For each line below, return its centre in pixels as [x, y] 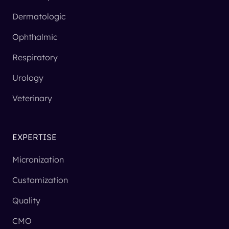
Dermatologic [39, 17]
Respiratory [35, 58]
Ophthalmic [35, 37]
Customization [40, 180]
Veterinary [32, 98]
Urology [28, 78]
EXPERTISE [35, 137]
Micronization [38, 160]
